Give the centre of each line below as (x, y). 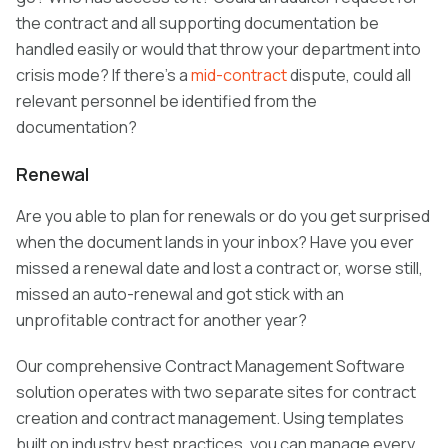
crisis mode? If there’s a (103, 75)
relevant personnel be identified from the (166, 101)
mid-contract (239, 75)
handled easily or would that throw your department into (218, 49)
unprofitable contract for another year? (161, 320)
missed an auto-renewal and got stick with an (180, 294)
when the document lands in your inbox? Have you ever (215, 242)
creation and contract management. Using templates (210, 418)
